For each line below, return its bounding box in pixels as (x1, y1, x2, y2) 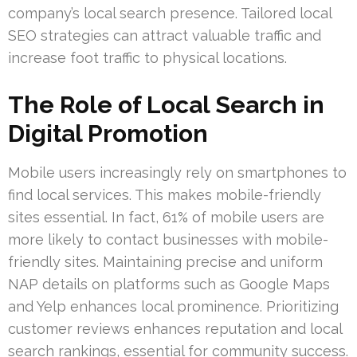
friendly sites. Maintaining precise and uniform (8, 253, 323, 271)
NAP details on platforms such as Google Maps (8, 276, 330, 293)
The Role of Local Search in (8, 91, 324, 120)
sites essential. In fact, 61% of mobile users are (8, 209, 324, 226)
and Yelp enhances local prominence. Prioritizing (8, 298, 339, 316)
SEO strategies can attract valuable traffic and (8, 27, 321, 45)
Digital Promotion (8, 120, 208, 148)
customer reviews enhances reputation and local (8, 320, 342, 338)
